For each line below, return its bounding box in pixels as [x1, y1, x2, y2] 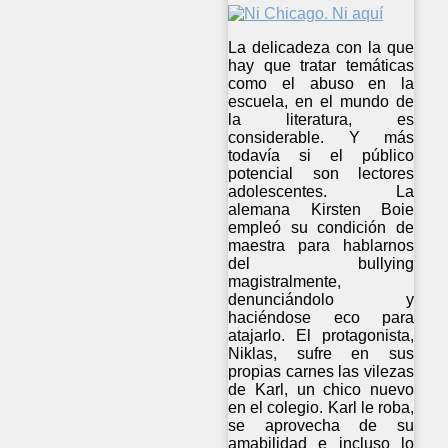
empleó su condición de [228, 219, 415, 237]
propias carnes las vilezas [228, 363, 415, 381]
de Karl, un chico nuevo [228, 381, 415, 399]
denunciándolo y [228, 291, 415, 309]
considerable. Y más [228, 129, 415, 147]
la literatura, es [228, 111, 415, 129]
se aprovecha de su [228, 417, 415, 435]
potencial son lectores [228, 165, 415, 183]
